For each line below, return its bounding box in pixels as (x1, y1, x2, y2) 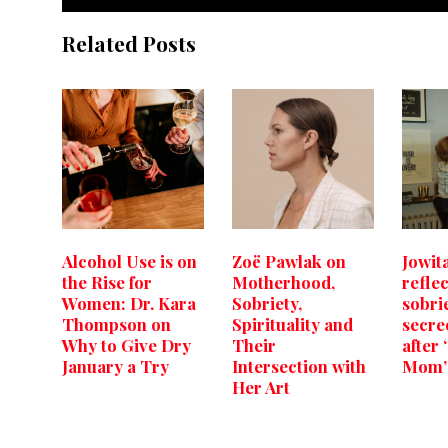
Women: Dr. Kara (62, 292, 196, 315)
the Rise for (62, 271, 152, 294)
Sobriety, (232, 292, 302, 315)
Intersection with (232, 355, 366, 378)
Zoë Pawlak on (232, 250, 346, 273)
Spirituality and (232, 313, 353, 336)
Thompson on (62, 313, 171, 336)
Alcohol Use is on (62, 250, 197, 273)
